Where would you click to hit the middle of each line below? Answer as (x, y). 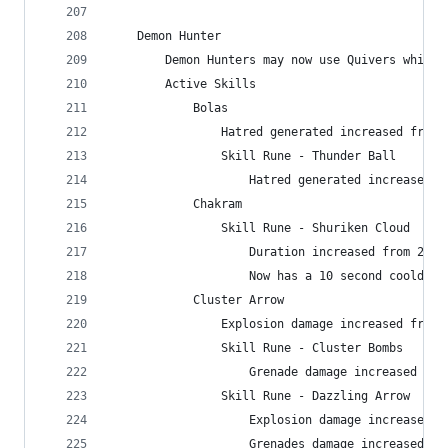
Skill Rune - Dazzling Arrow (259, 396)
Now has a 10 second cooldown (277, 276)
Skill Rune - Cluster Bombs (256, 348)
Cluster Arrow (196, 300)
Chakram (175, 204)
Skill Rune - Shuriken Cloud (259, 228)
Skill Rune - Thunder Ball (252, 156)
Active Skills (182, 84)
